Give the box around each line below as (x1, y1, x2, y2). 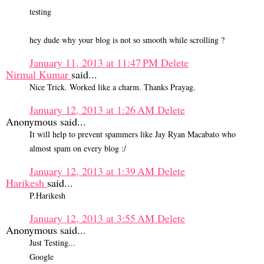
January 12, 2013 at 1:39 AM (29, 164, 157, 179)
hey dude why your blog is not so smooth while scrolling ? (29, 34, 225, 46)
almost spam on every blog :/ (29, 143, 126, 154)
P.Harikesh (29, 190, 65, 202)
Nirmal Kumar (6, 67, 71, 82)
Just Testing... (29, 237, 75, 249)
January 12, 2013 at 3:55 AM (29, 211, 157, 226)
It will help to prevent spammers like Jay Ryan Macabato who (29, 128, 236, 140)
